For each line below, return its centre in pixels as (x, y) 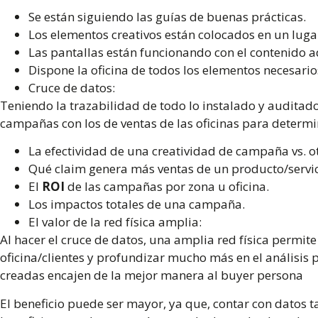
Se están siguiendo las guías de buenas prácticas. (167, 16)
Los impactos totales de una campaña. (137, 204)
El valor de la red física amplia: (116, 222)
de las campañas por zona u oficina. (168, 187)
